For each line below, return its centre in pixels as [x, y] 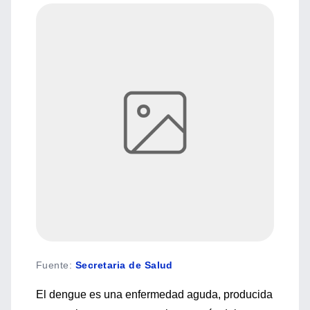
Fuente [53, 265]
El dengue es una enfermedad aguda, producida [154, 294]
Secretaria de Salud [124, 265]
